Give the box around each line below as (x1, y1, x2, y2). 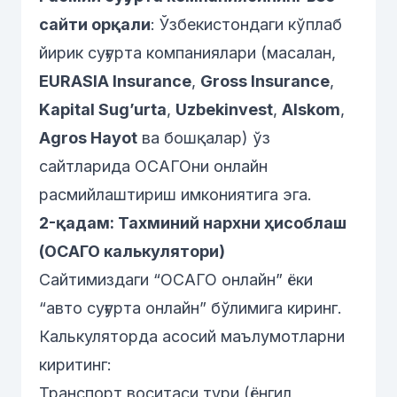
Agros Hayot (39, 128, 137, 147)
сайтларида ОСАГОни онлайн (39, 157, 268, 175)
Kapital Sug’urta (39, 100, 167, 119)
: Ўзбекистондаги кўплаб (151, 15, 342, 34)
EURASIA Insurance (39, 72, 191, 90)
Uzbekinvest (175, 100, 273, 119)
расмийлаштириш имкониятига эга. (39, 185, 312, 204)
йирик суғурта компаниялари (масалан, (39, 43, 336, 62)
